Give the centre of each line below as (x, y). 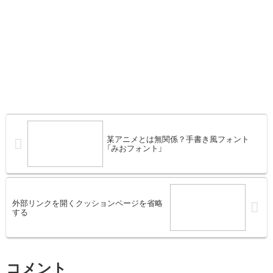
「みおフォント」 (135, 149)
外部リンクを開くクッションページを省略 (87, 203)
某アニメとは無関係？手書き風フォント (178, 140)
